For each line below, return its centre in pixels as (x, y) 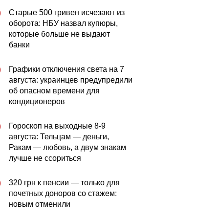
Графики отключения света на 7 (66, 69)
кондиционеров (37, 101)
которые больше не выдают (59, 34)
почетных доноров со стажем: (63, 193)
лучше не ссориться (45, 158)
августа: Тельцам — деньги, (59, 137)
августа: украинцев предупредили (71, 80)
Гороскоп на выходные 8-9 (57, 126)
